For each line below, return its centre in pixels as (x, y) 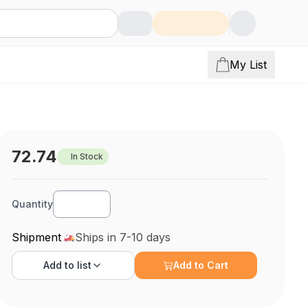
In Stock (87, 156)
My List (248, 65)
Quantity (33, 204)
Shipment (37, 237)
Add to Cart (201, 265)
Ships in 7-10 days (123, 237)
